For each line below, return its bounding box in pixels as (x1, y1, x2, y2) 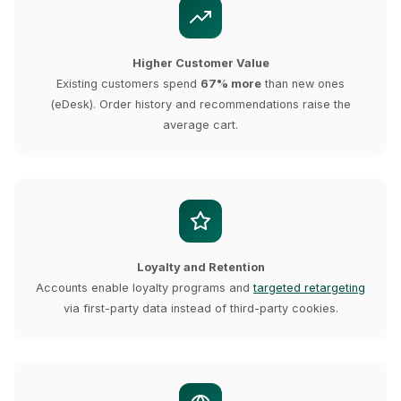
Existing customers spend (56, 77, 200, 90)
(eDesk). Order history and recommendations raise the (50, 98, 351, 111)
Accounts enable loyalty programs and (36, 281, 253, 294)
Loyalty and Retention (136, 260, 265, 274)
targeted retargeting (253, 281, 365, 294)
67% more (200, 77, 261, 90)
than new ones (261, 77, 345, 90)
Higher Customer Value (132, 56, 269, 70)
